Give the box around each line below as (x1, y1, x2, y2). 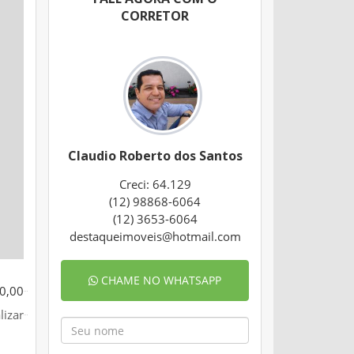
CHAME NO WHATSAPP (98, 273, 221, 288)
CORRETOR (121, 7, 189, 25)
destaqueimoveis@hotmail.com (69, 228, 241, 245)
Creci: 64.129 (119, 176, 191, 193)
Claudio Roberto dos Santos (67, 147, 243, 165)
